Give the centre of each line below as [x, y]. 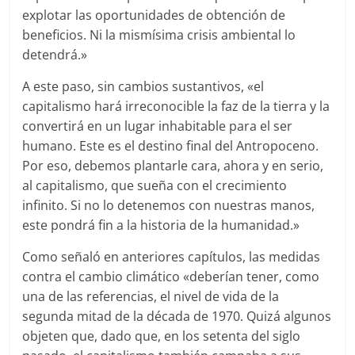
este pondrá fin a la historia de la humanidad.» [161, 225]
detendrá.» [55, 55]
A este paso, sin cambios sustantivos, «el [143, 87]
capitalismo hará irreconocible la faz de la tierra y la [176, 107]
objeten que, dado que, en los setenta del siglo [162, 336]
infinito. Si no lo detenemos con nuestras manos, [169, 206]
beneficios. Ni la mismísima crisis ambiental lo [159, 35]
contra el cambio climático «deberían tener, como [171, 277]
